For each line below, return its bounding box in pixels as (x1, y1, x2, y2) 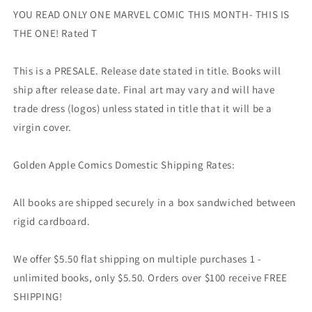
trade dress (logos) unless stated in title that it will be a (13, 101, 273, 115)
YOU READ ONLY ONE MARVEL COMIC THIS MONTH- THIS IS (13, 7, 290, 21)
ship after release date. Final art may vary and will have (13, 82, 275, 96)
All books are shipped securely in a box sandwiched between (13, 195, 296, 209)
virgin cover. (13, 120, 72, 134)
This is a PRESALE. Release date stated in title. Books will (13, 63, 281, 77)
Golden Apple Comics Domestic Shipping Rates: (13, 157, 235, 171)
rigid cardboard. (13, 214, 91, 228)
